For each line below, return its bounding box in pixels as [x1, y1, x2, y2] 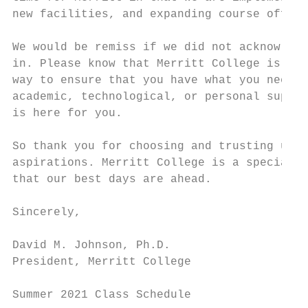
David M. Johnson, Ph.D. [12, 239, 170, 252]
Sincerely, [12, 206, 81, 219]
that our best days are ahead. [12, 173, 212, 186]
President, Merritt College [12, 256, 191, 268]
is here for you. [12, 107, 122, 120]
